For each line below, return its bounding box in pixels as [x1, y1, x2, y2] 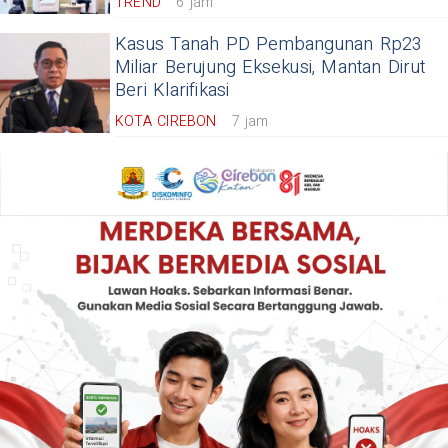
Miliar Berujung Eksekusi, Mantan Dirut [115, 54, 426, 82]
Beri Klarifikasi [115, 77, 230, 105]
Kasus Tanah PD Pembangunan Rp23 [115, 31, 423, 59]
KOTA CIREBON [115, 111, 217, 133]
